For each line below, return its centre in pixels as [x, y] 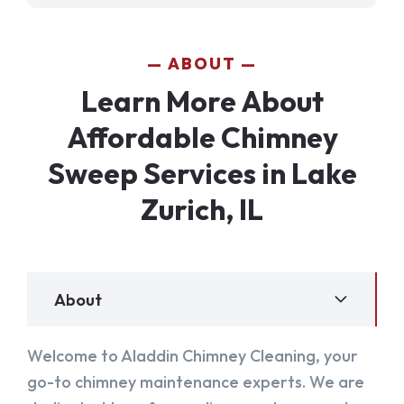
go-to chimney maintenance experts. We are [196, 382]
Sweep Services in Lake [202, 174]
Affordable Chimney [202, 138]
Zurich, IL [202, 210]
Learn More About [202, 101]
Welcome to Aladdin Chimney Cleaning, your [193, 356]
